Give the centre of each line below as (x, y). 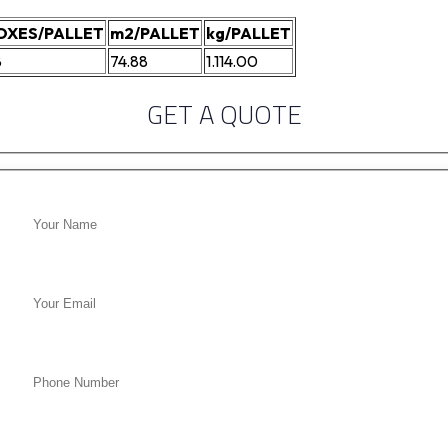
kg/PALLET (248, 33)
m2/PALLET (155, 33)
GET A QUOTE (224, 115)
